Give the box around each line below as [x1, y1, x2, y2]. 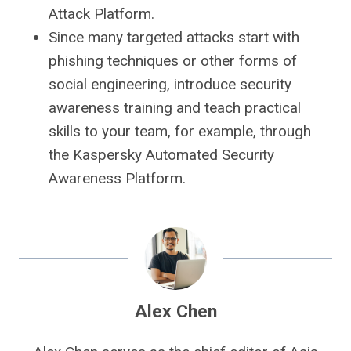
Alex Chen [134, 300, 217, 322]
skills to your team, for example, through [49, 121, 311, 140]
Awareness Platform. [49, 168, 186, 187]
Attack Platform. [49, 4, 154, 23]
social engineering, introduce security [49, 74, 291, 93]
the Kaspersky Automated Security [49, 145, 274, 164]
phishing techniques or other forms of [49, 51, 297, 70]
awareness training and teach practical [49, 98, 301, 117]
